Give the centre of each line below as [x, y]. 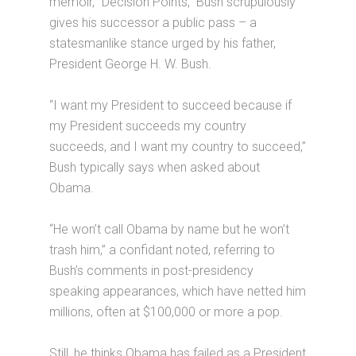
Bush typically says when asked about [155, 168]
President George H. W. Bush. [131, 64]
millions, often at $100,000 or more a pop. [166, 312]
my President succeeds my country [148, 126]
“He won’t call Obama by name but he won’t [170, 230]
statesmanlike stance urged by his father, [163, 44]
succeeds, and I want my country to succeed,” [178, 147]
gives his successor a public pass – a [153, 23]
